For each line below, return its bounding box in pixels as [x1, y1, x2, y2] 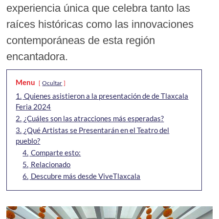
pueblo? [16, 136, 41, 145]
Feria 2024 [16, 102, 51, 111]
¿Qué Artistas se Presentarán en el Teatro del [24, 126, 170, 134]
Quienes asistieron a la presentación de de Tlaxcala [24, 91, 189, 100]
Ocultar [42, 79, 63, 87]
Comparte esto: [31, 148, 81, 157]
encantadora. [6, 50, 68, 63]
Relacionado [31, 160, 71, 169]
